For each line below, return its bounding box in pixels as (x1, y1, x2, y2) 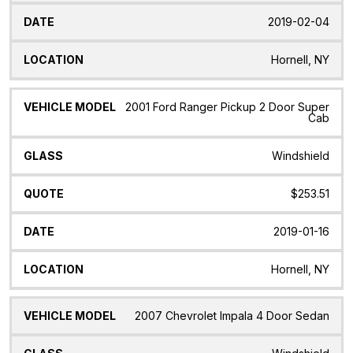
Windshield (272, 148, 329, 162)
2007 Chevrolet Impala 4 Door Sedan (135, 309, 329, 323)
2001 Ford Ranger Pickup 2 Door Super (125, 99, 329, 113)
